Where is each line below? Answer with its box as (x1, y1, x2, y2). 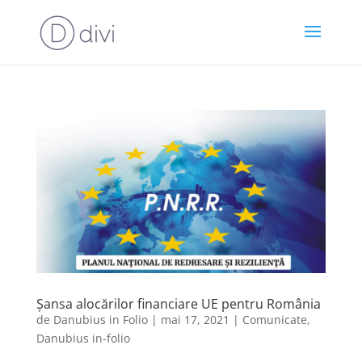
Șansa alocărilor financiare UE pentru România (36, 294, 321, 313)
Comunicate (242, 311, 307, 327)
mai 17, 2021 (160, 311, 229, 327)
